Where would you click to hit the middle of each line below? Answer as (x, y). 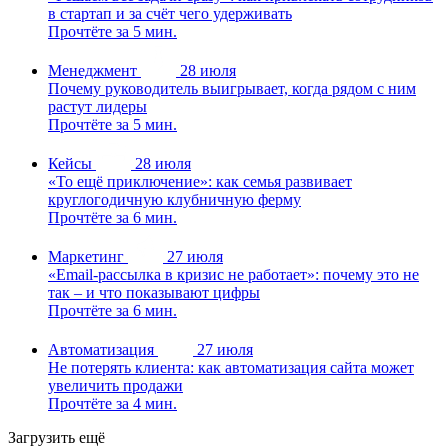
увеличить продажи (115, 386)
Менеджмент (92, 71)
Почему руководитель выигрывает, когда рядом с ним (232, 89)
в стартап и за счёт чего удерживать (170, 14)
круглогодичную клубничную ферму (174, 200)
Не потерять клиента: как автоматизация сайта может (231, 368)
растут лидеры (97, 107)
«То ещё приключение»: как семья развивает (200, 182)
